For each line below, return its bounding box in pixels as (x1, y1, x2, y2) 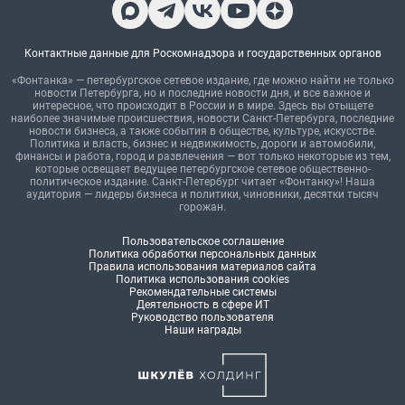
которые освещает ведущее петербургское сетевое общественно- (34, 163, 371, 175)
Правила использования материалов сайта (89, 260, 316, 273)
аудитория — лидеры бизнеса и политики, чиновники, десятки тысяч (26, 188, 379, 201)
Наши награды (164, 324, 241, 336)
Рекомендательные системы (128, 286, 277, 298)
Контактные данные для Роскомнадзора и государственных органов (24, 47, 381, 60)
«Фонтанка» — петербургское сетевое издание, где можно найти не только (11, 74, 394, 87)
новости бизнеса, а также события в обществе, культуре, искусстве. (28, 125, 377, 137)
